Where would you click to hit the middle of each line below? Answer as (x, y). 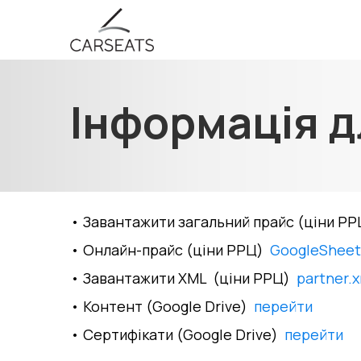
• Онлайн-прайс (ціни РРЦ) (170, 249)
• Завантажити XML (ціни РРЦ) (183, 278)
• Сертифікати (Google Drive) (177, 334)
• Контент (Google (137, 306)
